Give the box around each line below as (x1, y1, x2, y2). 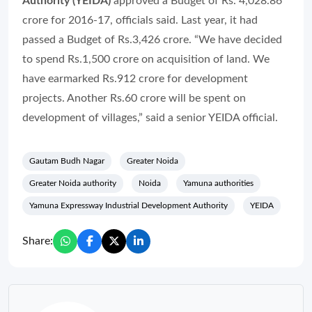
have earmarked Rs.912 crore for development (22, 72, 248, 84)
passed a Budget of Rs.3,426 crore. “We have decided (22, 33, 282, 45)
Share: (22, 235, 53, 247)
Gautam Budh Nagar (29, 156, 104, 165)
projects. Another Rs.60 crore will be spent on (22, 92, 246, 104)
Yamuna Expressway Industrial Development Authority (29, 201, 228, 210)
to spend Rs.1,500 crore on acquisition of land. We (22, 53, 270, 65)
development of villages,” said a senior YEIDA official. (22, 111, 278, 123)
